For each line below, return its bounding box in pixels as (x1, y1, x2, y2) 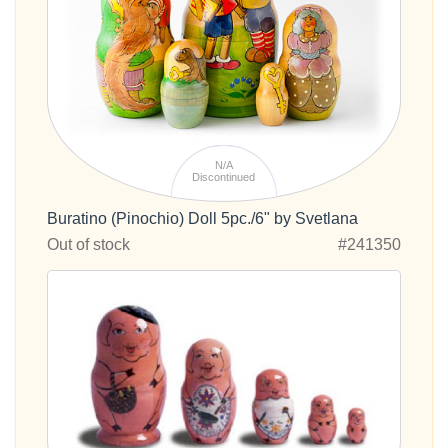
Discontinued (192, 171, 256, 184)
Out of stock (47, 235, 130, 253)
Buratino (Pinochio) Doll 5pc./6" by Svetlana (47, 209, 358, 227)
